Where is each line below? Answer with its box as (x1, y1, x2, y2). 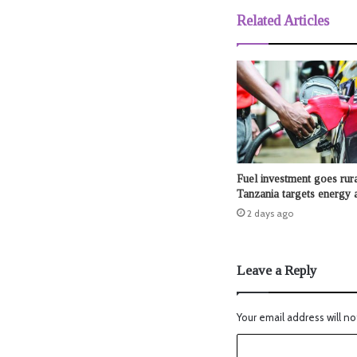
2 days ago (247, 207, 293, 220)
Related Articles (237, 12, 329, 29)
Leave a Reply (237, 263, 317, 279)
